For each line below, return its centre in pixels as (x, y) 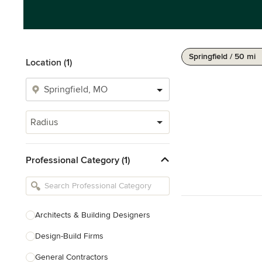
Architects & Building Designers (93, 215)
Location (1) (49, 63)
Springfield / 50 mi (222, 56)
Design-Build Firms (69, 236)
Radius (44, 122)
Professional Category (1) (78, 160)
